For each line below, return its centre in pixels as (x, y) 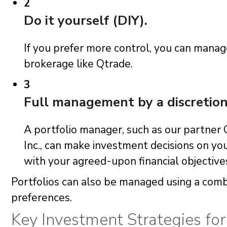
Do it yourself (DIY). (86, 20)
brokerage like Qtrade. (78, 64)
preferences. (42, 197)
